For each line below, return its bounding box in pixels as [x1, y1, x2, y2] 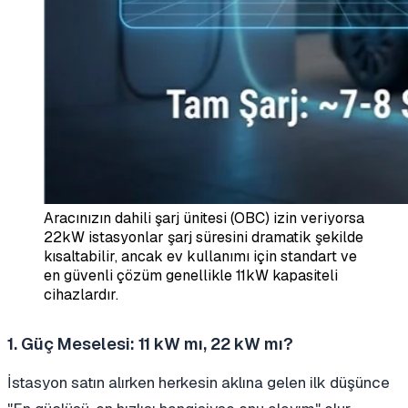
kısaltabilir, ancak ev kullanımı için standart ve [44, 247, 357, 267]
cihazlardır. [44, 285, 118, 305]
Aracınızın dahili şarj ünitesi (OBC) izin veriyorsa [44, 209, 364, 229]
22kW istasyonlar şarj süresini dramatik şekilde [44, 228, 363, 248]
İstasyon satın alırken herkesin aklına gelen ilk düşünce [7, 372, 390, 393]
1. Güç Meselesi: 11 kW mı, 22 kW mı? [7, 333, 293, 355]
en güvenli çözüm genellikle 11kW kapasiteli [44, 266, 338, 286]
